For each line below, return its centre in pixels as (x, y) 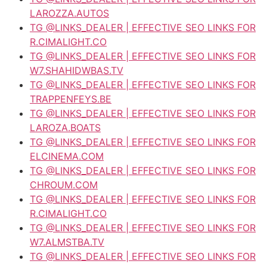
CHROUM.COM (64, 184)
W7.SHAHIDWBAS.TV (77, 70)
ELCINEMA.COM (67, 156)
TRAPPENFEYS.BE (71, 99)
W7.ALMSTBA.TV (67, 242)
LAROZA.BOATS (65, 127)
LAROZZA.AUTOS (69, 13)
